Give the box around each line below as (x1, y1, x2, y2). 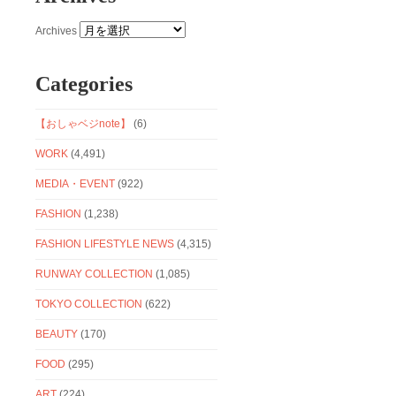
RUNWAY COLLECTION (35, 267, 154, 280)
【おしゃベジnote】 (35, 117, 132, 130)
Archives (35, 24, 78, 37)
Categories (35, 72, 133, 95)
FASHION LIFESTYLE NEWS (35, 237, 175, 250)
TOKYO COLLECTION (35, 297, 143, 310)
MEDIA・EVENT (35, 177, 116, 190)
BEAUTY (35, 327, 79, 340)
